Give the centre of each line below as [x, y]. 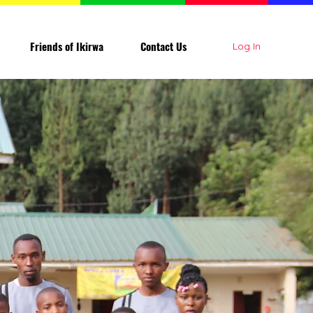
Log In [246, 46]
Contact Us [163, 46]
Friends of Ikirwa [66, 46]
